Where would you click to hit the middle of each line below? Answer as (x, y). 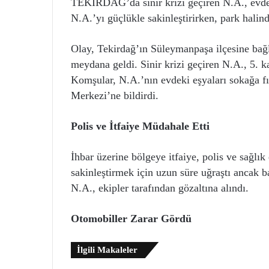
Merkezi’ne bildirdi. (115, 95)
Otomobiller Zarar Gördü (133, 219)
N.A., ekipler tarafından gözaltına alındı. (160, 188)
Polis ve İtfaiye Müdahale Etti (140, 126)
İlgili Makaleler (107, 250)
